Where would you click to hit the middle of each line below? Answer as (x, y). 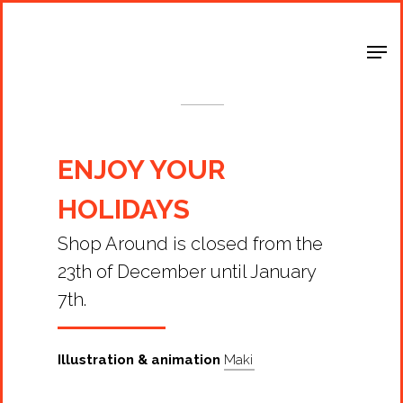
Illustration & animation (139, 360)
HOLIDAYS (124, 209)
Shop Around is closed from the (191, 243)
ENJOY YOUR (142, 169)
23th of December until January (187, 271)
